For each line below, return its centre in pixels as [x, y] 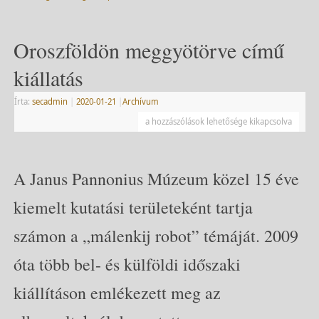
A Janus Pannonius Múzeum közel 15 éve [156, 178]
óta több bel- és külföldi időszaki [127, 264]
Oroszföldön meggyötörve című [148, 50]
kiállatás [48, 78]
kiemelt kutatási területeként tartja [133, 207]
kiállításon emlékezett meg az [117, 292]
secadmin [49, 102]
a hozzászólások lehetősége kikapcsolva [218, 122]
